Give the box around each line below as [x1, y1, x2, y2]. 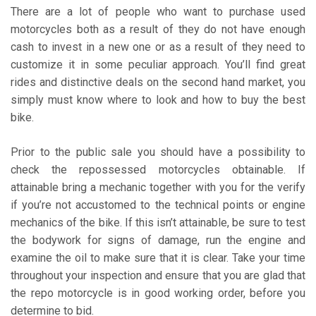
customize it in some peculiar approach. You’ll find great [11, 57, 305, 71]
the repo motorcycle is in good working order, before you [11, 286, 305, 300]
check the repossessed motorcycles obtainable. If [11, 162, 305, 176]
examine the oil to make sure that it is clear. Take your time [11, 250, 305, 265]
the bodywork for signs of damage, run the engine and [11, 233, 305, 247]
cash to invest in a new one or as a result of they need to [11, 39, 305, 54]
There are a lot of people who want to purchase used [11, 4, 305, 18]
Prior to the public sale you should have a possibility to [11, 145, 305, 159]
